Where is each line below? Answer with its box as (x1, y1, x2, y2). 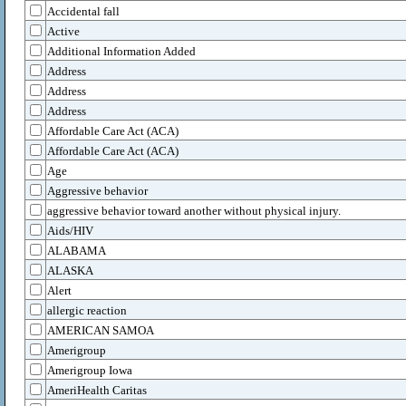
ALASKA (47, 264, 93, 277)
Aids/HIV (47, 224, 93, 237)
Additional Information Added (47, 44, 196, 58)
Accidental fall (47, 5, 120, 18)
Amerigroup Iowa (47, 363, 132, 377)
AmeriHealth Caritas (47, 383, 147, 397)
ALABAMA (47, 244, 106, 257)
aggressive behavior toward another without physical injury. (47, 204, 341, 217)
